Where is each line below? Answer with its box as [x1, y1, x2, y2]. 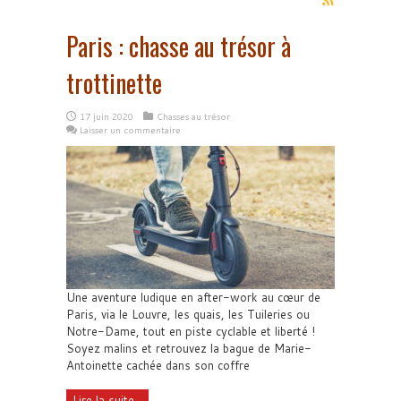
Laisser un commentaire [80, 124, 181, 136]
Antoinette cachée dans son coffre [66, 357, 250, 373]
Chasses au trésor [157, 110, 230, 123]
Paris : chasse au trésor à [66, 28, 291, 64]
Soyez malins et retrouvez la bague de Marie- [66, 340, 311, 356]
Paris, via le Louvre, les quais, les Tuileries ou [66, 306, 310, 322]
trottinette [66, 64, 162, 101]
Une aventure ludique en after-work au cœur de [66, 289, 320, 305]
